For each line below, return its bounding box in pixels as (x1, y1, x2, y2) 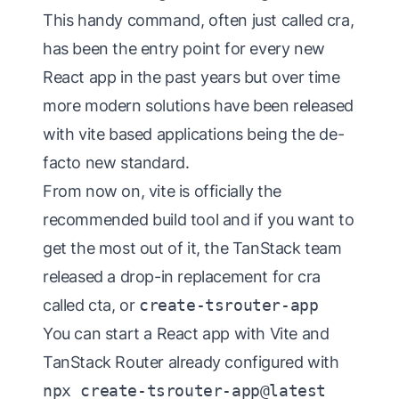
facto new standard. (43, 153, 190, 173)
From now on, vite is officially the (43, 182, 282, 201)
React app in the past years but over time (43, 68, 340, 87)
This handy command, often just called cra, (43, 11, 354, 30)
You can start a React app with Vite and (43, 324, 330, 344)
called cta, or (43, 296, 139, 315)
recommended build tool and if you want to (43, 210, 354, 230)
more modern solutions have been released (43, 96, 354, 116)
